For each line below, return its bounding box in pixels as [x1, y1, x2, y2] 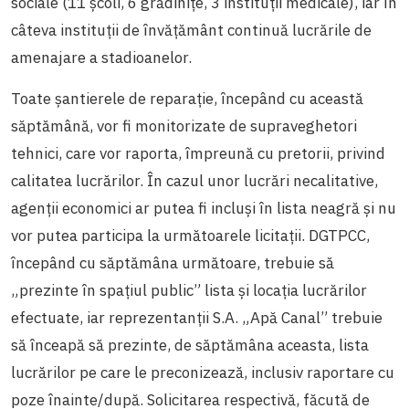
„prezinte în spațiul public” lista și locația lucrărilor [11, 279, 367, 300]
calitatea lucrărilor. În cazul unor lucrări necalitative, [11, 170, 378, 191]
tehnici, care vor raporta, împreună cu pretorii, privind [11, 142, 385, 163]
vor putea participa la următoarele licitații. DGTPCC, [11, 225, 370, 246]
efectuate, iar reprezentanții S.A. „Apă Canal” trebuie [11, 307, 383, 328]
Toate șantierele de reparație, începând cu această [11, 88, 363, 109]
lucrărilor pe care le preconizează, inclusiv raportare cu [11, 362, 394, 383]
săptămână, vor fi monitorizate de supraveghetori [11, 115, 357, 136]
